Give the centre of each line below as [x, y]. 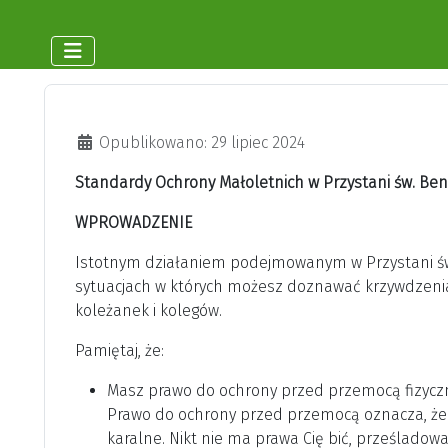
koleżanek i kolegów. [148, 311]
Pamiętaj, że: [119, 351]
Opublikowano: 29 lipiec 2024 [202, 143]
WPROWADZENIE [133, 223]
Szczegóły [109, 142]
